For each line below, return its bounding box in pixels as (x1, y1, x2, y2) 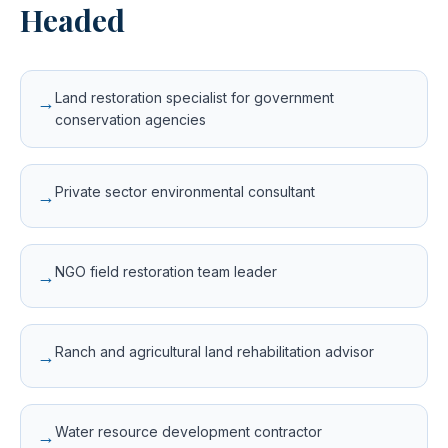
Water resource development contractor (55, 423, 322, 440)
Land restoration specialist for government (55, 89, 334, 106)
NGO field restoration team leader (55, 263, 277, 280)
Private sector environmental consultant (55, 183, 315, 200)
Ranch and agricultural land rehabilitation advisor (55, 343, 374, 360)
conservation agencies (55, 111, 206, 128)
